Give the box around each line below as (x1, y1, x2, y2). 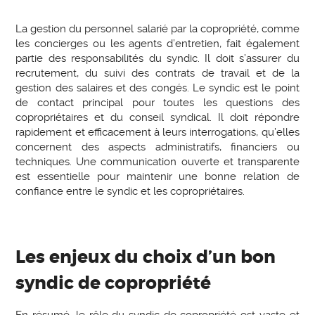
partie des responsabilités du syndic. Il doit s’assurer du (15, 52, 300, 65)
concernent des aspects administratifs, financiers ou (15, 141, 300, 154)
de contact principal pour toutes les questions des (15, 96, 300, 110)
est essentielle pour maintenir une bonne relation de (15, 170, 300, 184)
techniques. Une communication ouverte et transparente (15, 155, 300, 169)
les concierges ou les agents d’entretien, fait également (15, 37, 300, 51)
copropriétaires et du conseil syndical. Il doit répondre (15, 111, 300, 124)
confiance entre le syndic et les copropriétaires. (15, 185, 245, 198)
